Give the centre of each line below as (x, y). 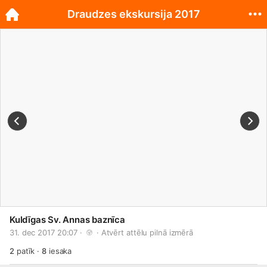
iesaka (59, 251)
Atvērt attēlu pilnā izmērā (147, 232)
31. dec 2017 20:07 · (47, 232)
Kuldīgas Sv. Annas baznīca (67, 220)
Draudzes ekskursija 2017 (133, 14)
